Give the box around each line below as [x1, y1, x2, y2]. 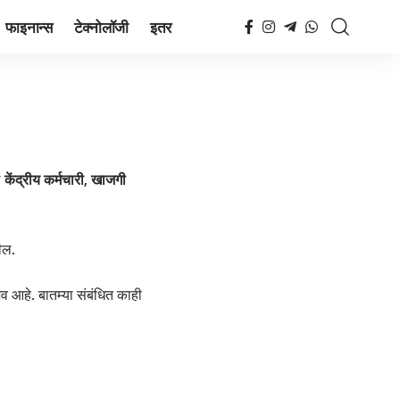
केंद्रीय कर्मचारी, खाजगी [4, 171, 126, 188]
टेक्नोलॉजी [73, 16, 129, 37]
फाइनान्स [5, 16, 53, 37]
